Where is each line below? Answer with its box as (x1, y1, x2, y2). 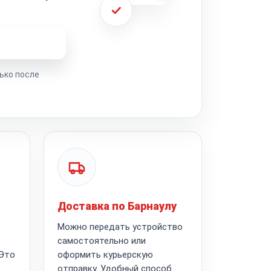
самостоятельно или (57, 235, 146, 246)
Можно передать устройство (57, 221, 183, 232)
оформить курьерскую (57, 249, 153, 260)
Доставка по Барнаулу (57, 199, 177, 212)
